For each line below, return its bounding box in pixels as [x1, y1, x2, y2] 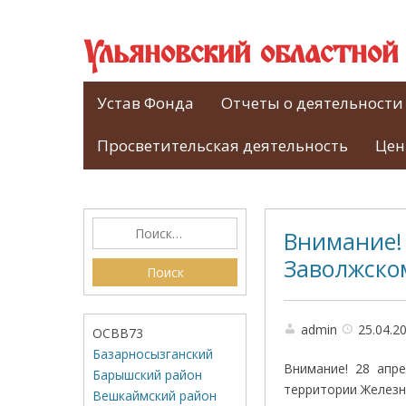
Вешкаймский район [92, 387, 217, 404]
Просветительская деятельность [97, 135, 348, 156]
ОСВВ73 [92, 324, 143, 342]
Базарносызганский [92, 345, 213, 362]
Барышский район [92, 366, 202, 383]
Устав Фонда [97, 92, 194, 113]
